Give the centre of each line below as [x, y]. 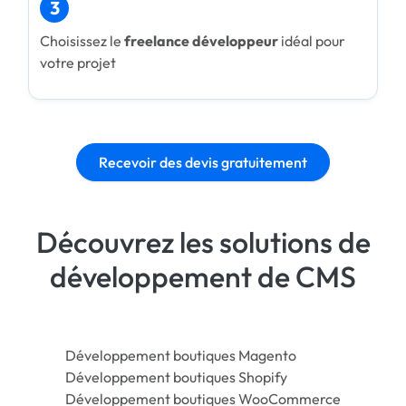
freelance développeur [201, 40]
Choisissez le [82, 40]
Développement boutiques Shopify [176, 377]
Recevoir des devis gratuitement [203, 162]
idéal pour [312, 40]
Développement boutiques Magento [181, 355]
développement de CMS [203, 276]
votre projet [78, 62]
